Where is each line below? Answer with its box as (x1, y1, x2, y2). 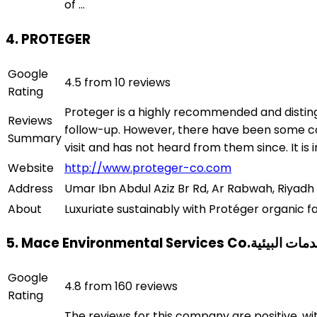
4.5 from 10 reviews (64, 74, 171, 91)
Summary (8, 129, 62, 146)
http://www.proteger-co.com (64, 159, 231, 176)
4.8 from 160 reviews (64, 278, 178, 294)
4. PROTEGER (6, 29, 91, 49)
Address (8, 180, 53, 197)
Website (8, 159, 54, 176)
